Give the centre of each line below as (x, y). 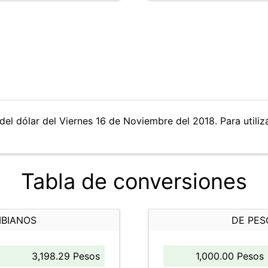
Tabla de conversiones (134, 181)
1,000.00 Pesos (230, 256)
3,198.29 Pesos (66, 256)
